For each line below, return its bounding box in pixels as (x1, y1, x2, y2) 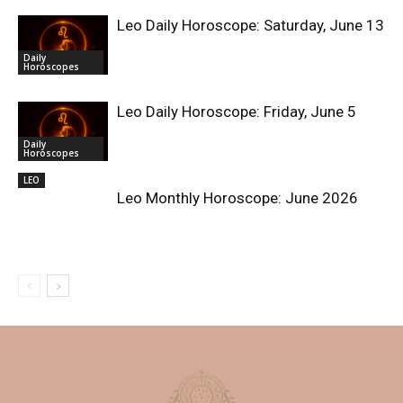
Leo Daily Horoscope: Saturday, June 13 (117, 15, 384, 34)
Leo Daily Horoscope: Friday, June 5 (117, 102, 356, 121)
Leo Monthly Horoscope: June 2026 (117, 188, 358, 207)
